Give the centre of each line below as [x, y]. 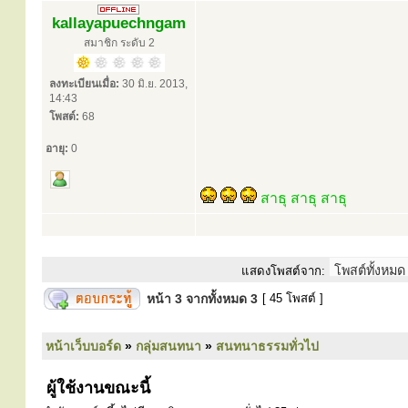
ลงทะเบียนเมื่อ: [84, 84]
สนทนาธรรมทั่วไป [267, 346]
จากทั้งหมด [216, 299]
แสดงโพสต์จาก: [283, 271]
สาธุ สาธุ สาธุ [304, 198]
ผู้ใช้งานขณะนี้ [96, 388]
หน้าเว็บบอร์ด [83, 346]
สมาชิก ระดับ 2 [119, 43]
